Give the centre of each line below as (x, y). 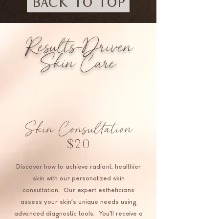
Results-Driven (78, 46)
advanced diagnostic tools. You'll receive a (78, 214)
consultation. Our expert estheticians (78, 190)
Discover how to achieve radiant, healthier (78, 167)
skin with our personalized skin (78, 179)
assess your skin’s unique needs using (78, 202)
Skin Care (78, 62)
